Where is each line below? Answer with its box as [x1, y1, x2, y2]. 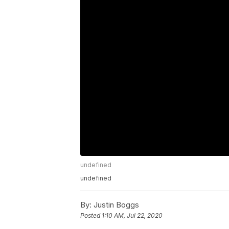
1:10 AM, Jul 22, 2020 [102, 212, 163, 220]
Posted [80, 212, 102, 220]
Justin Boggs [91, 200, 139, 210]
